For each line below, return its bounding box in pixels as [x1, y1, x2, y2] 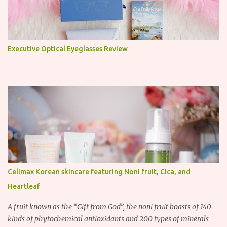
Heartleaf [8, 182, 40, 191]
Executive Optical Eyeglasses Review [8, 45, 128, 53]
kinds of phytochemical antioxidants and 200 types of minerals [8, 214, 209, 224]
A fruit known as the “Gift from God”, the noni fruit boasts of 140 [8, 202, 211, 212]
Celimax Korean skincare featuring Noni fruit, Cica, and [8, 168, 191, 176]
